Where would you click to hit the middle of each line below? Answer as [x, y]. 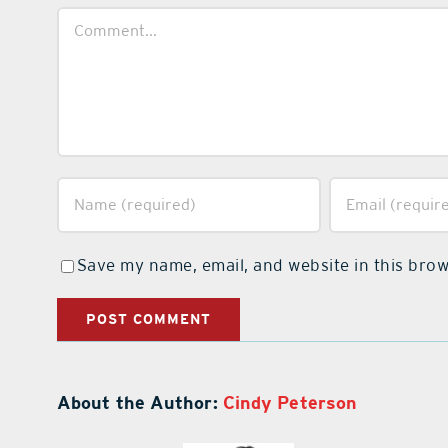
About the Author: [139, 402]
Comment [94, 17]
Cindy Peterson [290, 402]
